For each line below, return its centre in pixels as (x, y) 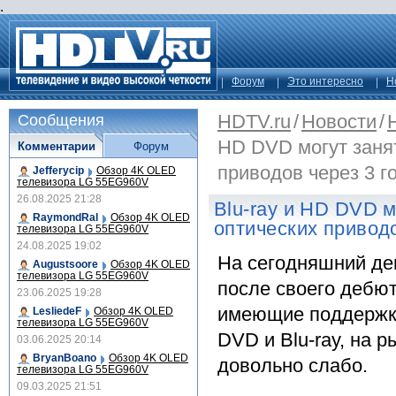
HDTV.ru (254, 122)
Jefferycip (58, 171)
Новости (339, 122)
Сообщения (61, 120)
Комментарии (56, 146)
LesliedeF (57, 311)
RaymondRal (65, 217)
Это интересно (325, 81)
